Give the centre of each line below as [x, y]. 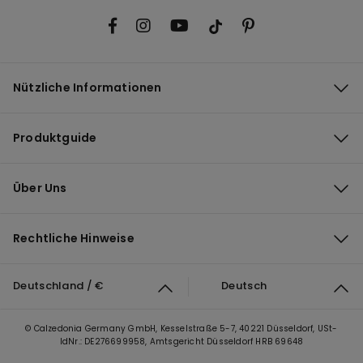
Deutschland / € [58, 285]
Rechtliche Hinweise [74, 238]
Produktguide [55, 138]
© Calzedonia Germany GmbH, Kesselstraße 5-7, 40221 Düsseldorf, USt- [181, 329]
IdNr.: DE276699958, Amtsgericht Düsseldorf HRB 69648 [181, 342]
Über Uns [40, 188]
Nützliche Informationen [88, 88]
